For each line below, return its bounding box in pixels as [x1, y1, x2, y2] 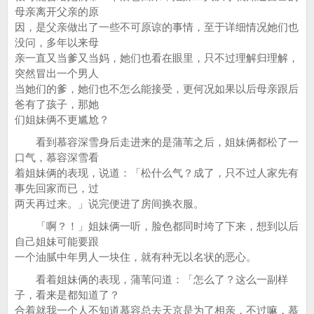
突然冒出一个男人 [15, 67, 99, 79]
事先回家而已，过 [15, 182, 99, 194]
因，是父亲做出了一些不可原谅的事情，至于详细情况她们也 [15, 21, 299, 33]
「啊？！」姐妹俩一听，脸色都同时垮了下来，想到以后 [15, 220, 299, 232]
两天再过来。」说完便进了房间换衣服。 [15, 198, 204, 210]
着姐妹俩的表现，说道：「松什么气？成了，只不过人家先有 [15, 167, 299, 179]
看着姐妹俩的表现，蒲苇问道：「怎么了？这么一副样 [15, 273, 288, 285]
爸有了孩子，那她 [15, 98, 99, 110]
